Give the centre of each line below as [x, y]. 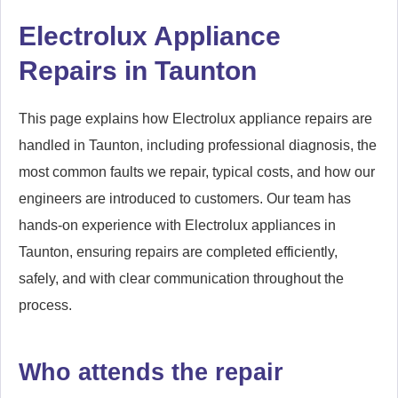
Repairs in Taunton [138, 71]
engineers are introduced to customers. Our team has [185, 199]
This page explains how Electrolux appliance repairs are [195, 119]
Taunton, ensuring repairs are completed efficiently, [178, 252]
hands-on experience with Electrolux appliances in [177, 226]
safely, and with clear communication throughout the [181, 279]
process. [45, 306]
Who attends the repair [151, 372]
